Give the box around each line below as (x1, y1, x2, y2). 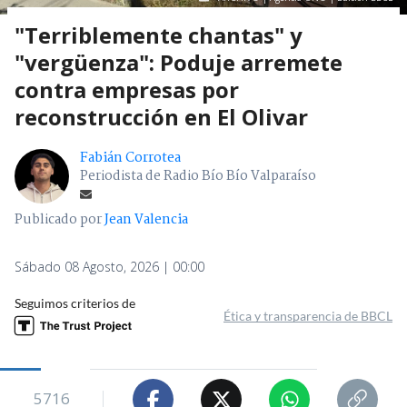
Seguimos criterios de (15, 295, 135, 312)
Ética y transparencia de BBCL (223, 308, 392, 324)
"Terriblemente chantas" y (15, 20, 303, 51)
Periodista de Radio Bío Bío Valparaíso (80, 165, 316, 188)
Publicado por (15, 209, 104, 232)
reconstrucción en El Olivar (15, 102, 308, 133)
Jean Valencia (104, 209, 188, 232)
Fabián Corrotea (80, 147, 181, 170)
